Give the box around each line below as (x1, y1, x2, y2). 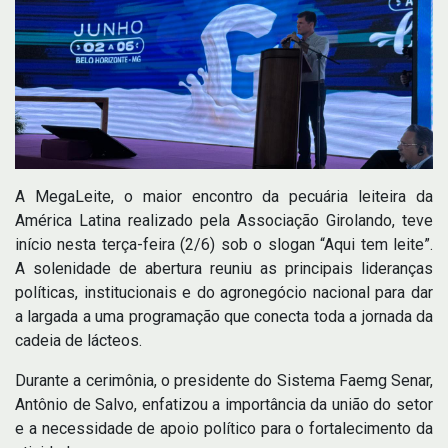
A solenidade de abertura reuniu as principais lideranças (15, 259, 433, 279)
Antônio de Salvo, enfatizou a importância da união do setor (15, 395, 433, 415)
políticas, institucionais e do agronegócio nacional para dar (15, 283, 433, 303)
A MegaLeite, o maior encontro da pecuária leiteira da (15, 187, 433, 207)
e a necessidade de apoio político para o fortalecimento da (15, 419, 433, 439)
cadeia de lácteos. (15, 331, 142, 351)
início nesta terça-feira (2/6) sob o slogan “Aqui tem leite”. (15, 235, 433, 255)
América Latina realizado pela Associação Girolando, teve (15, 211, 433, 231)
